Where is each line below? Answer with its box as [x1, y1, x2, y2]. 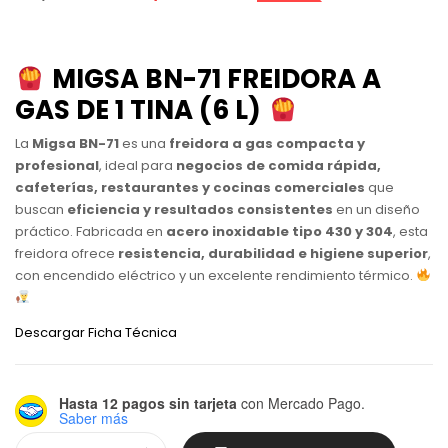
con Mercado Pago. [237, 392, 365, 413]
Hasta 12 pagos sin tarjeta [59, 392, 237, 413]
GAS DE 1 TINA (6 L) [15, 92, 261, 128]
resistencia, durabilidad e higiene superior [118, 243, 428, 263]
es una [119, 133, 169, 153]
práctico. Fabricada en [15, 221, 166, 241]
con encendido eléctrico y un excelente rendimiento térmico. [15, 265, 416, 285]
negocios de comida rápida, [176, 155, 381, 175]
